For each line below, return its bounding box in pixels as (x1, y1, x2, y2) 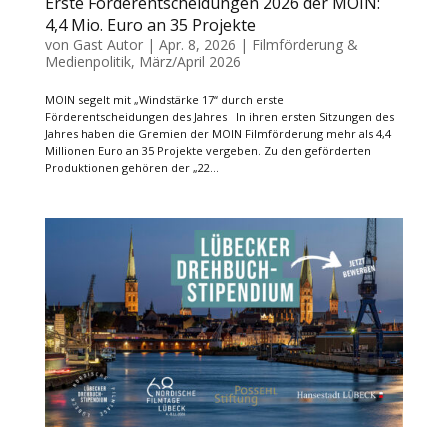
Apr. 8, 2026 (158, 35, 236, 55)
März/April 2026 (138, 52, 241, 72)
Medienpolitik (44, 52, 131, 72)
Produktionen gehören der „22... (44, 160, 219, 176)
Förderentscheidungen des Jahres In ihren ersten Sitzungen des (44, 109, 394, 125)
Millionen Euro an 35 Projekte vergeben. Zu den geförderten (44, 143, 371, 159)
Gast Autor (72, 35, 143, 55)
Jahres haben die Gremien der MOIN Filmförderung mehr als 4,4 (44, 126, 391, 142)
